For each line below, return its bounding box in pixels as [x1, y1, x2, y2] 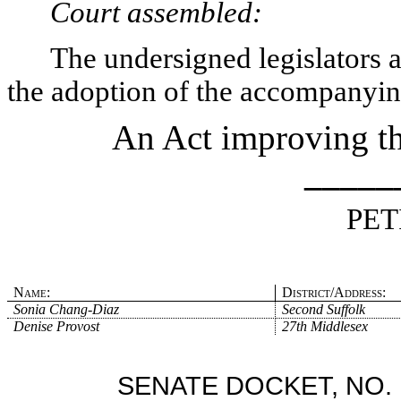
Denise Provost [13, 318, 100, 334]
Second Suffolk [281, 301, 365, 317]
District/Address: [281, 284, 386, 300]
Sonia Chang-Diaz [13, 301, 120, 317]
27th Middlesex [281, 318, 368, 334]
